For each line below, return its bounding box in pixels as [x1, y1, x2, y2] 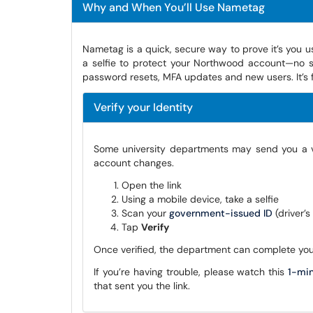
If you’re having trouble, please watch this [94, 265, 289, 278]
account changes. [94, 156, 174, 169]
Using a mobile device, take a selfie [122, 193, 279, 205]
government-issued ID [169, 207, 272, 219]
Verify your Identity [94, 100, 193, 115]
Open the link [122, 179, 182, 191]
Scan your [122, 207, 169, 219]
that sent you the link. [94, 279, 190, 292]
